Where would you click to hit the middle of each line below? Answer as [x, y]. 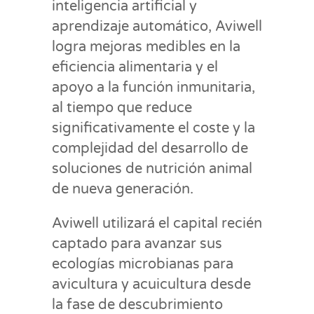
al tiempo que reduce [122, 108]
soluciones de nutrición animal [152, 169]
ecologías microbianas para [143, 264]
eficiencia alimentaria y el [135, 67]
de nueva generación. [123, 189]
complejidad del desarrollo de [150, 148]
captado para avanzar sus [137, 244]
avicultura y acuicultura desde [151, 284]
